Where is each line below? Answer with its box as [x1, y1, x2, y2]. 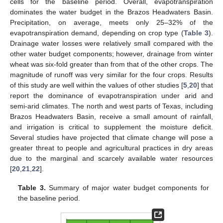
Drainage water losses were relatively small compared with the [10, 39, 213, 48]
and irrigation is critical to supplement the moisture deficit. [10, 123, 213, 131]
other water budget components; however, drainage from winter [10, 50, 213, 58]
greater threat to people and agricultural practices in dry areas [10, 144, 213, 152]
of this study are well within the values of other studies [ [10, 81, 183, 90]
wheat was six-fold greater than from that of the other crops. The [10, 60, 213, 69]
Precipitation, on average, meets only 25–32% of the [10, 18, 213, 27]
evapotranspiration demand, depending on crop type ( [10, 29, 184, 37]
